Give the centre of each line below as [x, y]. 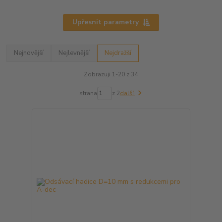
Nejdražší [118, 53]
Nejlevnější [74, 53]
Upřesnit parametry [105, 22]
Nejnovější [29, 53]
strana [88, 93]
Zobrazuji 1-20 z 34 [111, 74]
